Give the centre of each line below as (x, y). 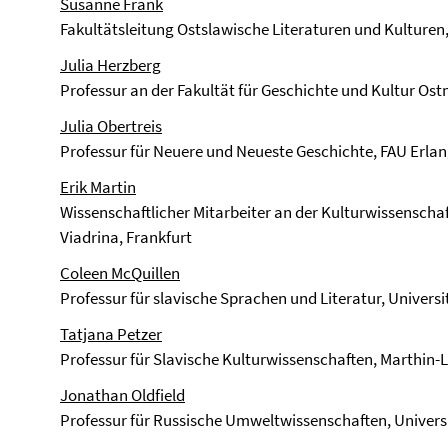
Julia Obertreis (111, 126)
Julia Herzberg (110, 65)
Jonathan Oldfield (122, 395)
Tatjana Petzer (111, 334)
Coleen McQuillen (120, 273)
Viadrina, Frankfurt (126, 237)
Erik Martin (98, 187)
